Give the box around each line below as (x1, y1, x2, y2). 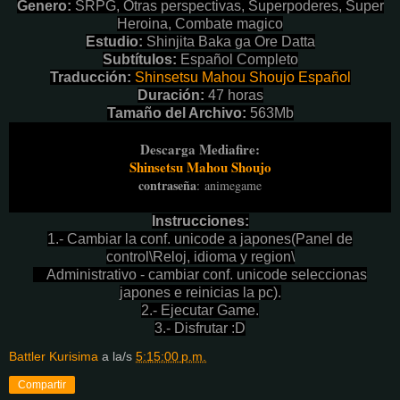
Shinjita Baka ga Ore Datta (146, 33, 315, 49)
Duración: (137, 87, 204, 103)
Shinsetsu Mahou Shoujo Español (134, 69, 351, 85)
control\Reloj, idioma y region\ (105, 248, 295, 264)
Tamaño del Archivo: (106, 104, 250, 121)
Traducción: (49, 69, 135, 85)
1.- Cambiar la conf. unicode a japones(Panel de (47, 230, 353, 246)
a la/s (102, 348, 136, 363)
